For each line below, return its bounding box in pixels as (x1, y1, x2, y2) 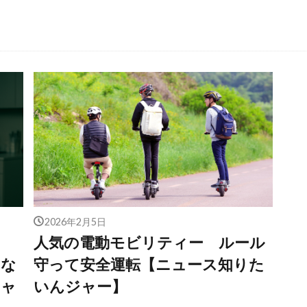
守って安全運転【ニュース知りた (33, 255, 265, 273)
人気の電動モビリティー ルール (33, 233, 265, 251)
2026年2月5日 (45, 215, 107, 226)
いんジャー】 (33, 277, 127, 295)
